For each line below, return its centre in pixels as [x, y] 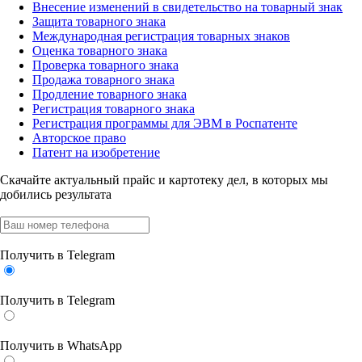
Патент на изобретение [96, 152]
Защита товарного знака [99, 21]
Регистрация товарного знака [114, 109]
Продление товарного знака [109, 94]
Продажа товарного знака [103, 80]
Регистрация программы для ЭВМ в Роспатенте [165, 123]
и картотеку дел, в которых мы [242, 180]
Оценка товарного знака [100, 51]
